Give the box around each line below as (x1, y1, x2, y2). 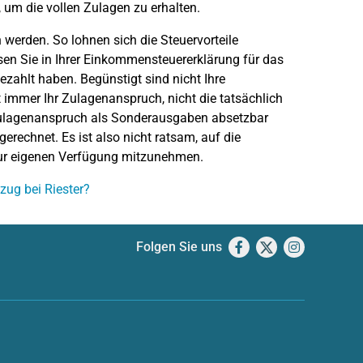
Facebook (243, 239, 301, 254)
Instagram (300, 239, 361, 254)
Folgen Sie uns (136, 239, 222, 254)
